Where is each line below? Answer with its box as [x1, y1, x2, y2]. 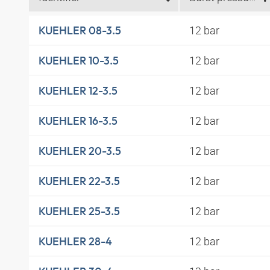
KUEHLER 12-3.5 [39, 83, 118, 98]
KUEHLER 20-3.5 [39, 143, 121, 158]
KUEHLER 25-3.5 [39, 204, 120, 218]
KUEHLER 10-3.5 [39, 53, 119, 67]
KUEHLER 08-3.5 [39, 23, 121, 37]
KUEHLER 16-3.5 [39, 113, 118, 128]
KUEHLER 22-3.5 [39, 174, 120, 188]
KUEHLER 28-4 [39, 234, 112, 248]
